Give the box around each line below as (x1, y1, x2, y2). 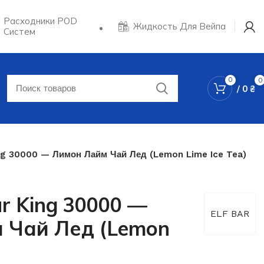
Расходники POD (4, 15, 77, 27)
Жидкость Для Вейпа (133, 21, 226, 32)
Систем (4, 26, 35, 37)
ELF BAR (210, 208, 249, 219)
